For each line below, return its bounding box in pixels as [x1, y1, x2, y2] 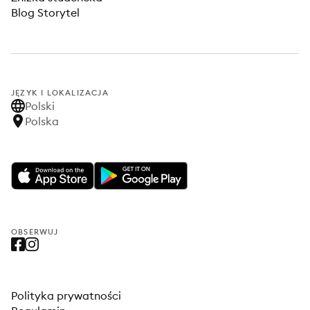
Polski [25, 99, 55, 113]
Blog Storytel [11, 6, 80, 19]
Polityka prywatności [11, 289, 121, 302]
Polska [25, 114, 59, 128]
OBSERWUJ [11, 227, 59, 237]
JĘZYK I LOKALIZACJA [11, 88, 109, 98]
